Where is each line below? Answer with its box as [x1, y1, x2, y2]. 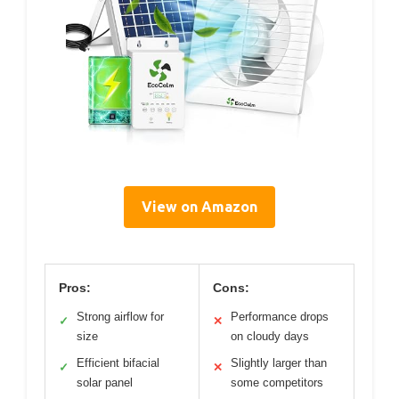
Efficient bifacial [77, 355, 159, 370]
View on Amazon [142, 198, 257, 215]
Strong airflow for [77, 309, 164, 323]
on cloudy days [231, 329, 309, 343]
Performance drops [231, 309, 329, 323]
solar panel [77, 375, 133, 389]
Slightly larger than [231, 355, 327, 370]
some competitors [231, 375, 323, 389]
